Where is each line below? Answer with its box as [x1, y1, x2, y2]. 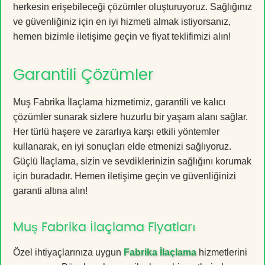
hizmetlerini [196, 247, 247, 257]
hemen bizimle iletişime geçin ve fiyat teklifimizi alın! [13, 31, 231, 41]
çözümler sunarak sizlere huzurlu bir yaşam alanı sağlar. [13, 111, 248, 122]
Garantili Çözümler [13, 67, 154, 83]
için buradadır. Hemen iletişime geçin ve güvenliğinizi [13, 170, 236, 181]
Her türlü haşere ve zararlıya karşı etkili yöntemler [13, 126, 219, 137]
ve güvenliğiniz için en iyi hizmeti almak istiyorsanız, [13, 16, 231, 27]
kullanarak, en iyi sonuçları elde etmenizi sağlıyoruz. [13, 141, 231, 151]
